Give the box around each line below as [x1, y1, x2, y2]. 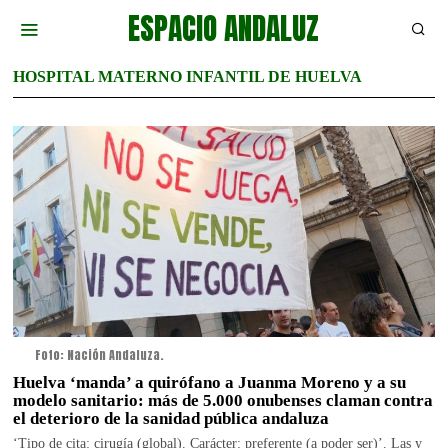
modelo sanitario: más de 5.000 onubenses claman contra [13, 390, 434, 410]
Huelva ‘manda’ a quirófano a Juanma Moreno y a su [13, 372, 407, 392]
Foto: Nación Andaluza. [34, 345, 164, 364]
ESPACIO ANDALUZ [128, 5, 320, 51]
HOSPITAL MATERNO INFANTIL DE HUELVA [13, 68, 363, 85]
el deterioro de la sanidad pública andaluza [13, 408, 330, 428]
